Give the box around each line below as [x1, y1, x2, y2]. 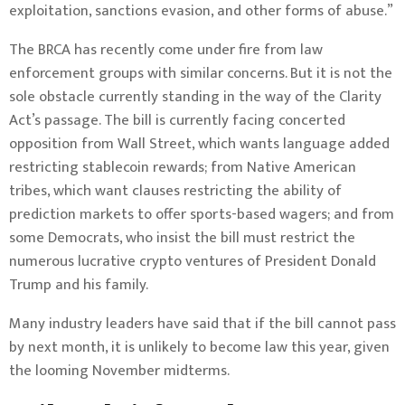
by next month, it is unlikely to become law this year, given [9, 334, 390, 360]
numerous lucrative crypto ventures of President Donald [9, 249, 376, 274]
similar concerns [180, 61, 285, 86]
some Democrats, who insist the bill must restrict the [9, 225, 355, 250]
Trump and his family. [9, 272, 148, 297]
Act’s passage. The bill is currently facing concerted [9, 108, 345, 133]
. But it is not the [285, 61, 392, 86]
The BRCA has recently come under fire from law [9, 37, 323, 62]
